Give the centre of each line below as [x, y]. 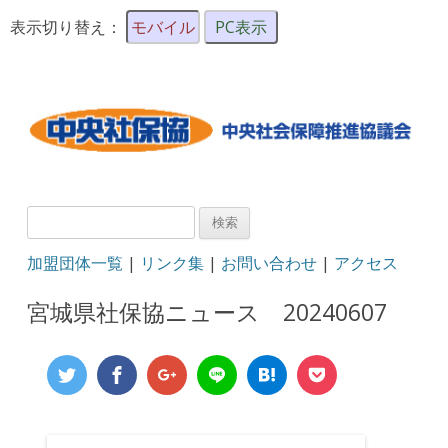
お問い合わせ [269, 263]
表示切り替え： [68, 27]
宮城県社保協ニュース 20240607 [207, 312]
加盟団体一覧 [75, 263]
